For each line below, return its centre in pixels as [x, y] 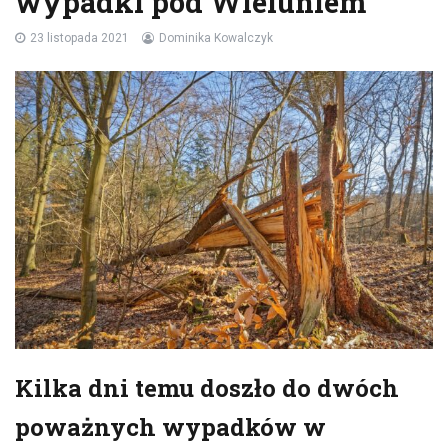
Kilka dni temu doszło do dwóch [207, 388]
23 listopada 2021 [79, 37]
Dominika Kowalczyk [216, 37]
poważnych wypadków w [170, 427]
